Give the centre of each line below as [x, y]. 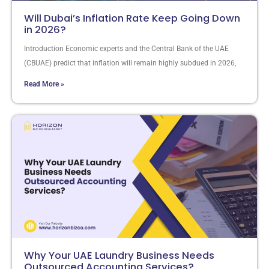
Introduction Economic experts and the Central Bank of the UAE [126, 48]
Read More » [44, 84]
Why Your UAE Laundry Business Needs [119, 255]
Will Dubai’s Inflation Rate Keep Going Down [132, 18]
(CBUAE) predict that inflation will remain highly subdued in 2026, [130, 63]
